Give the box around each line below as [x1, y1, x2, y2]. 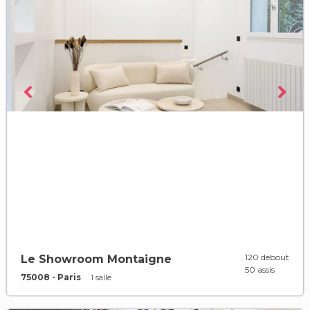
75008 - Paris [21, 272, 81, 282]
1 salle [91, 273, 111, 282]
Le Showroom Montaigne [21, 253, 172, 266]
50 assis [245, 264, 275, 275]
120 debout [245, 252, 289, 262]
